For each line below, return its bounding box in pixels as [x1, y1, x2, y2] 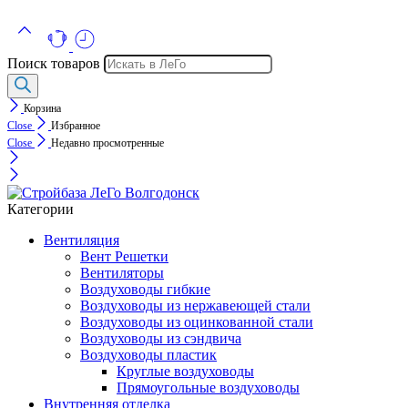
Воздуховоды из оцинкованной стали [80, 313, 313, 330]
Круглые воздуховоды [117, 362, 254, 379]
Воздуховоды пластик [80, 346, 217, 362]
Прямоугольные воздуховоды [117, 379, 300, 395]
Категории [7, 200, 74, 217]
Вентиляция [44, 231, 119, 248]
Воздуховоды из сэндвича [80, 330, 241, 346]
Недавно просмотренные [51, 136, 164, 149]
